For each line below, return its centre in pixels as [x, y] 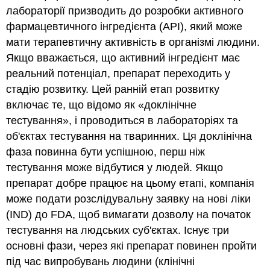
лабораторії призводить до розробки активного [125, 11]
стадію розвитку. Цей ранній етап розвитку [113, 89]
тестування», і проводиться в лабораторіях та [122, 121]
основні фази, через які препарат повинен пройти [132, 246]
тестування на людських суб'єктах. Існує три [118, 231]
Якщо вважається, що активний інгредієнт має [123, 58]
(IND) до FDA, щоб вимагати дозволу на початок [129, 215]
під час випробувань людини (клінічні [101, 262]
